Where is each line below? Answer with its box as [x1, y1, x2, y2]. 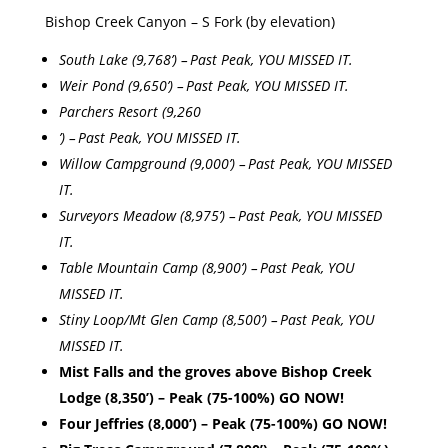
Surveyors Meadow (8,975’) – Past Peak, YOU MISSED [58, 206, 382, 226]
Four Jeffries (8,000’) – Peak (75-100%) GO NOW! [58, 414, 395, 434]
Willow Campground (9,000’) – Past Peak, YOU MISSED [58, 154, 392, 174]
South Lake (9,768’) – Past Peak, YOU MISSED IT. [58, 50, 357, 70]
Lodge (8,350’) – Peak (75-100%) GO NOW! [58, 388, 352, 408]
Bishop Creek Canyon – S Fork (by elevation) [44, 12, 335, 32]
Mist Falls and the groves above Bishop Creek [58, 362, 372, 382]
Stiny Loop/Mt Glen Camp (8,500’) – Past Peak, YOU [58, 310, 374, 330]
